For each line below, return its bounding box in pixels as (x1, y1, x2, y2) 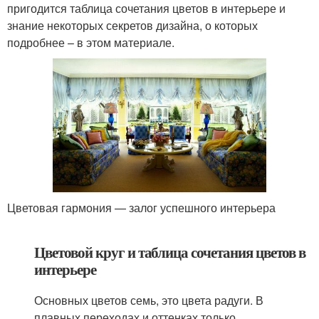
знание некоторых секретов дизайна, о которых (7, 16, 258, 33)
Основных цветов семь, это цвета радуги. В (34, 291, 264, 308)
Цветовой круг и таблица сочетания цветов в (34, 241, 306, 263)
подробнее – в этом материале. (7, 33, 174, 51)
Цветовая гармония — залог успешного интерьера (7, 199, 276, 216)
